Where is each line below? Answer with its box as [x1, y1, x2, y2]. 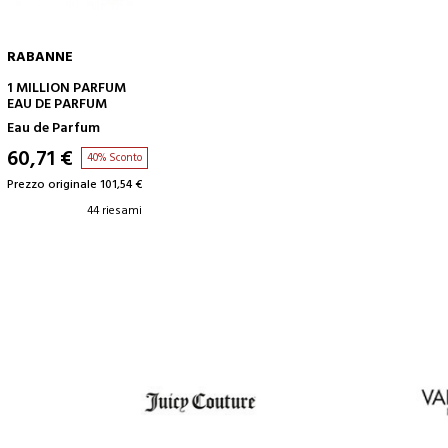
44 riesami [87, 201, 142, 222]
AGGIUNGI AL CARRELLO [141, 75, 286, 96]
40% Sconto [87, 149, 142, 168]
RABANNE [7, 46, 73, 70]
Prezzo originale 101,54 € [7, 175, 142, 196]
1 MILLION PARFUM [7, 77, 126, 101]
